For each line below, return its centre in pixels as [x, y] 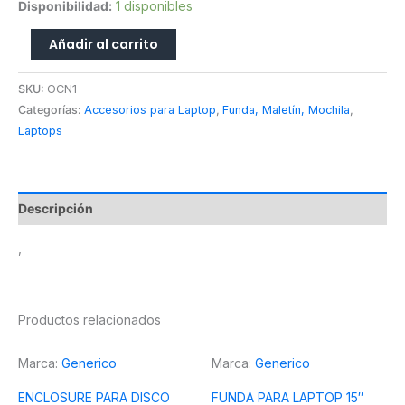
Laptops [40, 131]
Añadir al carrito [104, 44]
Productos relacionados [89, 320]
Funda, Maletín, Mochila [286, 110]
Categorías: [51, 110]
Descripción [56, 209]
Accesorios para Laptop [150, 110]
